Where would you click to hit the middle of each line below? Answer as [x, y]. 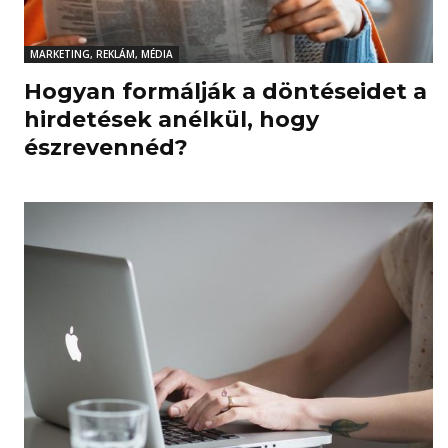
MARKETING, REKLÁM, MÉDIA [101, 54]
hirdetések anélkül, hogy [171, 120]
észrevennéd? [106, 148]
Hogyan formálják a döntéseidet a [225, 92]
